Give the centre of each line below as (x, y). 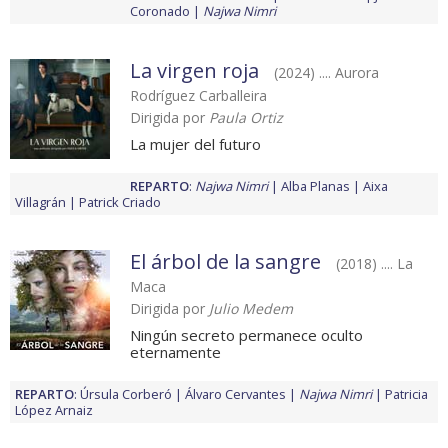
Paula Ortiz (246, 118)
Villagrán (40, 202)
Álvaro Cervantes (235, 394)
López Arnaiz (54, 410)
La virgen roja (194, 71)
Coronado (160, 11)
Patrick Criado (120, 202)
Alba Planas (315, 186)
